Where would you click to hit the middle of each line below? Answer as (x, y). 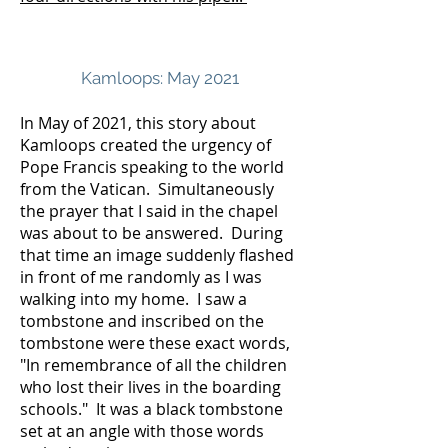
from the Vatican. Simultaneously (147, 189)
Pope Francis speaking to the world (152, 167)
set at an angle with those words (142, 431)
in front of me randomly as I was (141, 277)
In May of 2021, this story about (138, 123)
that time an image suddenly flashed (157, 255)
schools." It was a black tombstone (151, 409)
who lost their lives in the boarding (150, 387)
